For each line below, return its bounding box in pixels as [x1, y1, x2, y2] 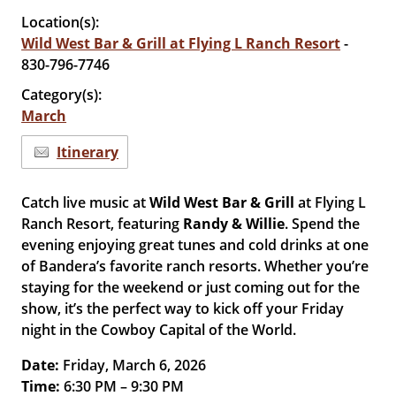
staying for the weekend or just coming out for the [21, 278, 361, 297]
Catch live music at [21, 193, 150, 212]
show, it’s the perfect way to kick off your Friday [21, 299, 345, 318]
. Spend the [285, 214, 361, 233]
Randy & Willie [183, 214, 286, 233]
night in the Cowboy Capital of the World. [21, 320, 297, 339]
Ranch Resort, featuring [21, 214, 184, 233]
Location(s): [21, 12, 103, 32]
